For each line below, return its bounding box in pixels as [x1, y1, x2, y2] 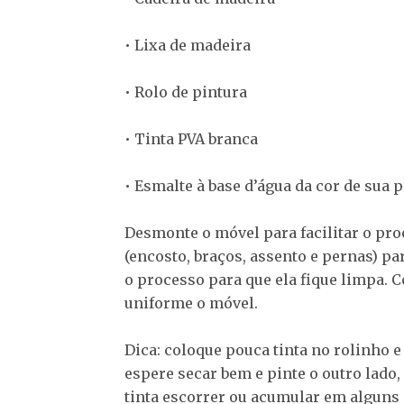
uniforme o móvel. [124, 294, 258, 313]
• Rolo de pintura [124, 83, 247, 102]
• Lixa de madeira [124, 36, 251, 55]
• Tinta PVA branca [124, 130, 258, 149]
